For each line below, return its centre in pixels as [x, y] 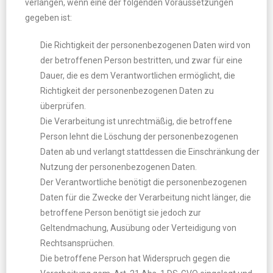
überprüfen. [63, 106]
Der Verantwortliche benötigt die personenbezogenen [144, 182]
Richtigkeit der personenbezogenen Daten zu [127, 91]
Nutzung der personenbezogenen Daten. [119, 167]
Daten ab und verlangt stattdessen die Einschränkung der [150, 152]
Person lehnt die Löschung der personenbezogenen [139, 136]
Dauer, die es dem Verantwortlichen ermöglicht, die [138, 76]
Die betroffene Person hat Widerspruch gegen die [135, 258]
